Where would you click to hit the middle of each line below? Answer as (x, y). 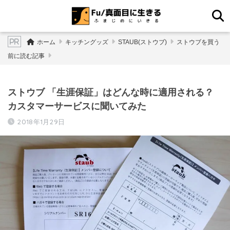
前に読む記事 (26, 56)
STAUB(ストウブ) (142, 42)
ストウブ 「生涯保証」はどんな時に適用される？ (111, 92)
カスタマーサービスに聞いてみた (77, 106)
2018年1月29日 (41, 122)
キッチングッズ (87, 42)
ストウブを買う (198, 42)
